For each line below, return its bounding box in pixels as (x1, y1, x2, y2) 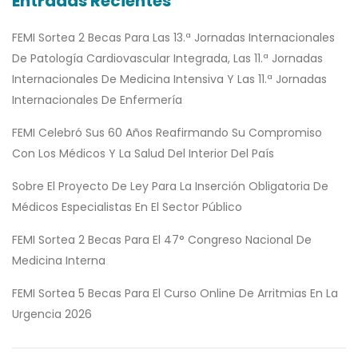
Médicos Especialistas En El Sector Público (12, 199, 242, 216)
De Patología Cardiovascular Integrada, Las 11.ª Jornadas (12, 50, 323, 67)
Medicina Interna (12, 253, 105, 269)
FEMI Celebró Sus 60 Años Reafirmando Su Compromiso (12, 125, 322, 141)
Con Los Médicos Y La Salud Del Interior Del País (12, 145, 274, 162)
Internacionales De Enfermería (12, 92, 182, 109)
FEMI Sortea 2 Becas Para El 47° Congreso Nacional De (12, 232, 312, 249)
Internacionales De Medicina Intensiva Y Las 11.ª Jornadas (12, 71, 327, 88)
